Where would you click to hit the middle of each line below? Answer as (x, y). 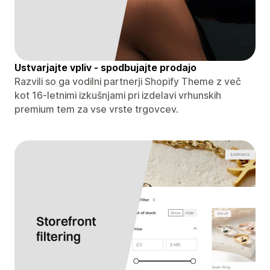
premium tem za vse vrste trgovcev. (96, 109)
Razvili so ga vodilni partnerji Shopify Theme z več (128, 81)
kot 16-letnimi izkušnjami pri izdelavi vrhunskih (118, 95)
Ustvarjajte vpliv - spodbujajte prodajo (105, 67)
